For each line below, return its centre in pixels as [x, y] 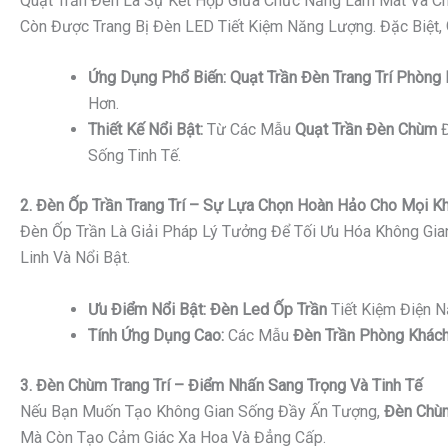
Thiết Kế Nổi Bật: [145, 130]
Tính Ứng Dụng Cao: [156, 335]
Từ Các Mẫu [249, 130]
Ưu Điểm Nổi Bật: [147, 309]
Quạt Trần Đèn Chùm [366, 130]
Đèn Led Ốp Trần [268, 309]
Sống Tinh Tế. [134, 156]
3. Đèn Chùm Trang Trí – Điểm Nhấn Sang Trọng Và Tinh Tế [221, 385]
